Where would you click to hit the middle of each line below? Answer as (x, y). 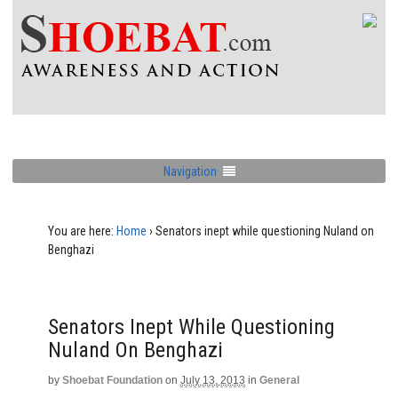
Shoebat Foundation (112, 380)
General (279, 380)
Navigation (190, 171)
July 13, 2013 (213, 380)
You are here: (81, 231)
